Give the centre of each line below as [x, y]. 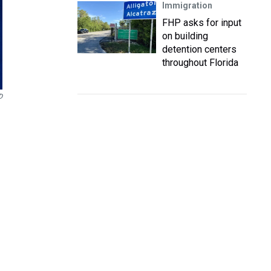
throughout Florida [200, 63]
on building [185, 36]
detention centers [199, 49]
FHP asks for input [202, 23]
